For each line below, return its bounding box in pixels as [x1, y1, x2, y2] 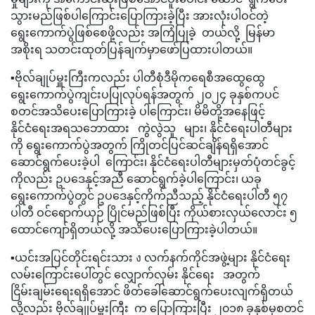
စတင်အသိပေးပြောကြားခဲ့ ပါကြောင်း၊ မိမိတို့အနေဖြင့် [11, 103, 265, 118]
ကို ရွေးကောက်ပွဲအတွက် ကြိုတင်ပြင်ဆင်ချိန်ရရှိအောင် [11, 136, 269, 152]
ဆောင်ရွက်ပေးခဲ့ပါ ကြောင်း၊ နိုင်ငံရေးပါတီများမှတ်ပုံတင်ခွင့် [11, 153, 295, 169]
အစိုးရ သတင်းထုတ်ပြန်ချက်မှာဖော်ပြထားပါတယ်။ [11, 41, 252, 56]
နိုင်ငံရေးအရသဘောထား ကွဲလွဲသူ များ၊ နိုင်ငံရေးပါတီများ [11, 120, 292, 135]
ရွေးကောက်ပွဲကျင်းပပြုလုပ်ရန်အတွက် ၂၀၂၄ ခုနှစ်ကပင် [11, 86, 279, 101]
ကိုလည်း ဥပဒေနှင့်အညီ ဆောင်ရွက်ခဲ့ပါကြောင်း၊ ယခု [11, 170, 262, 186]
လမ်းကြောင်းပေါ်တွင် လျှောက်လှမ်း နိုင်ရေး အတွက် [11, 266, 260, 281]
